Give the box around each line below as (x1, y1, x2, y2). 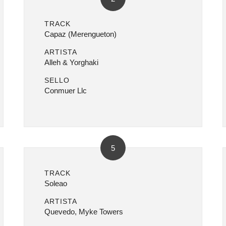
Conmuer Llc (44, 86, 87, 95)
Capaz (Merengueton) (44, 30, 117, 38)
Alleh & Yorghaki (44, 58, 99, 67)
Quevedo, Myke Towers (44, 207, 124, 216)
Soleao (44, 179, 68, 188)
